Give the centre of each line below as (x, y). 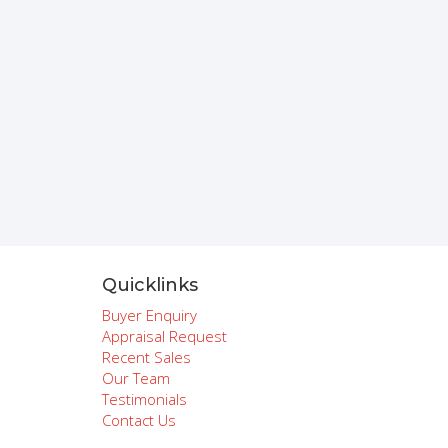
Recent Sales (146, 357)
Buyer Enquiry (149, 315)
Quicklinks (150, 284)
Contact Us (139, 420)
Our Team (136, 378)
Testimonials (144, 399)
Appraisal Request (164, 336)
